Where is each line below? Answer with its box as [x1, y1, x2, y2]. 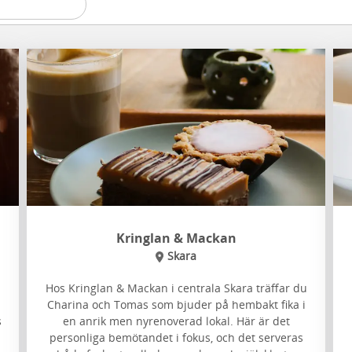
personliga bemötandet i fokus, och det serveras [49, 330, 303, 345]
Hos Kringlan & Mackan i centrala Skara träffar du [45, 280, 307, 295]
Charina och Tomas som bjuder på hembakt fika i [46, 297, 306, 312]
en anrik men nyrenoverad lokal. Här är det [62, 313, 290, 328]
